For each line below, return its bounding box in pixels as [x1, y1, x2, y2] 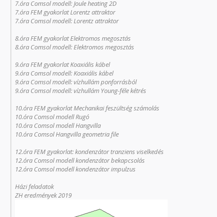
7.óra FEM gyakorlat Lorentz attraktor [15, 7, 116, 16]
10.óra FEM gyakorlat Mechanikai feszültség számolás [15, 103, 160, 112]
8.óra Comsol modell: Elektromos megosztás [15, 42, 135, 51]
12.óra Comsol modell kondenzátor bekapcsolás [15, 155, 145, 165]
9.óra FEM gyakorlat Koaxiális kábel [15, 60, 110, 69]
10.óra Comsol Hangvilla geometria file [15, 129, 119, 139]
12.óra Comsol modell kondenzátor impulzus [15, 164, 136, 173]
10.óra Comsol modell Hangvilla [15, 121, 101, 130]
